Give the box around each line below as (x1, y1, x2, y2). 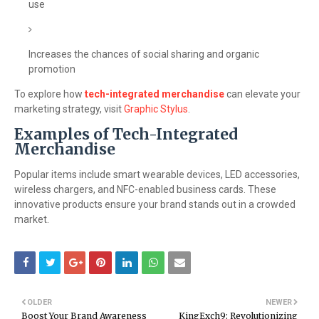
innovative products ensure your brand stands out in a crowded (14, 199, 296, 210)
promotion (28, 63, 75, 75)
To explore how (14, 88, 85, 100)
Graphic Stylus (124, 103, 188, 115)
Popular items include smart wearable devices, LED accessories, (14, 169, 300, 180)
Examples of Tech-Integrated (14, 125, 238, 144)
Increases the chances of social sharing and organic (28, 48, 259, 60)
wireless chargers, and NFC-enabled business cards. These (14, 184, 276, 195)
